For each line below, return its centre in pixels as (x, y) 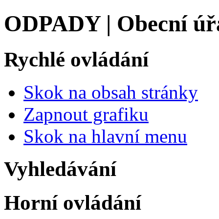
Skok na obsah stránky (111, 92)
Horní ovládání (73, 202)
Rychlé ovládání (76, 59)
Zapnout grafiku (86, 114)
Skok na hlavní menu (105, 136)
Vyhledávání (60, 169)
